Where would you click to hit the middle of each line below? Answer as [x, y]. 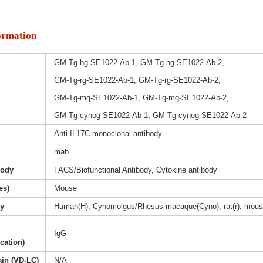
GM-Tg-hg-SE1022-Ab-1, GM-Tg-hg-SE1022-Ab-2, [139, 63]
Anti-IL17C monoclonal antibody [108, 134]
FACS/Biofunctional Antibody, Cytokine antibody [135, 170]
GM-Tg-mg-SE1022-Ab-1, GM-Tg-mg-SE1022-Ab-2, [141, 98]
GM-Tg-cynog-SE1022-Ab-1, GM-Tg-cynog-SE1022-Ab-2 [150, 116]
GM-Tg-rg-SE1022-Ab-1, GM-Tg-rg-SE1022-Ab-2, [137, 80]
